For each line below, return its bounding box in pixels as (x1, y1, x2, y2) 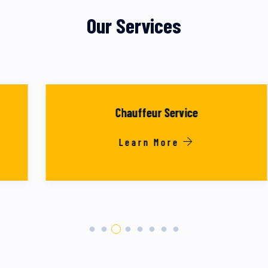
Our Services (87, 12, 181, 38)
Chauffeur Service (93, 105, 175, 120)
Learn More (96, 135, 160, 148)
